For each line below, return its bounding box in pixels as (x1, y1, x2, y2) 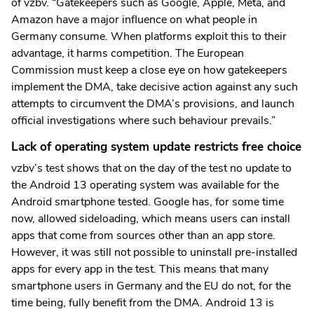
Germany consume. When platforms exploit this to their (11, 28, 287, 44)
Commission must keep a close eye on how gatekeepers (11, 62, 287, 78)
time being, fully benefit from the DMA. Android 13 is (11, 294, 274, 310)
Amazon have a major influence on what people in (11, 11, 257, 27)
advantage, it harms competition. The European (11, 45, 244, 61)
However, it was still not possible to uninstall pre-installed (11, 244, 297, 260)
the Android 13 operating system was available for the (11, 177, 279, 193)
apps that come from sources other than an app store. (11, 227, 275, 243)
